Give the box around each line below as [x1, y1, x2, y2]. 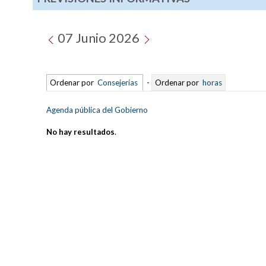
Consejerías [96, 77, 140, 87]
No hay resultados [46, 126, 115, 137]
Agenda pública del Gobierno [46, 104, 148, 115]
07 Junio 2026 [58, 30, 140, 46]
